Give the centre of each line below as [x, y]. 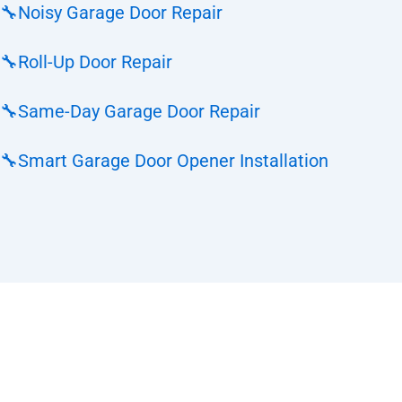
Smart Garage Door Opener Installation [173, 161]
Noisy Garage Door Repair [120, 13]
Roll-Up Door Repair [95, 62]
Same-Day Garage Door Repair [139, 111]
